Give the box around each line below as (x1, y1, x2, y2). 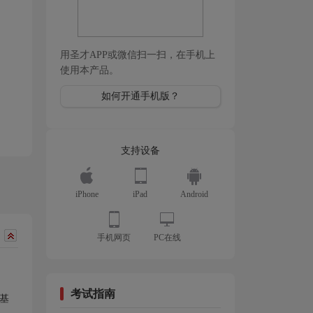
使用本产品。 (60, 65, 119, 75)
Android (180, 189, 208, 199)
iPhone (75, 189, 99, 199)
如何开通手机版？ (101, 91, 180, 101)
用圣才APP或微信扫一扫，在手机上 (60, 50, 215, 60)
